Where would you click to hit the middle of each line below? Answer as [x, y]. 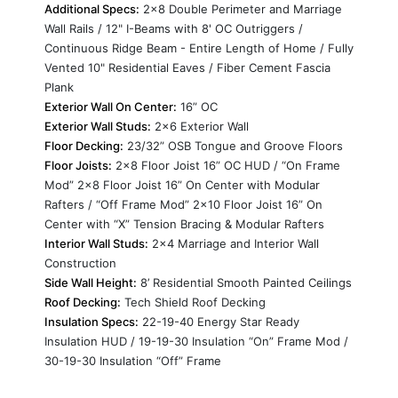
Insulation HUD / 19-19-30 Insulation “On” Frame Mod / [196, 342]
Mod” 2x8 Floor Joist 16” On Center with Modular [182, 185]
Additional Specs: [92, 9]
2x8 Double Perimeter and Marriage [241, 9]
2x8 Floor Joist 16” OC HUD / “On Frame [226, 166]
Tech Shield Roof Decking [193, 302]
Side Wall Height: [91, 283]
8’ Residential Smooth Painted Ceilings [244, 283]
